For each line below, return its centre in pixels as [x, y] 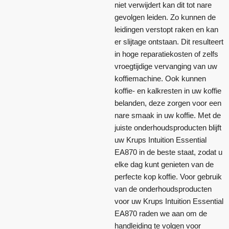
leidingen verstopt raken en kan [166, 29]
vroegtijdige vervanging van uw [166, 66]
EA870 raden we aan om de [161, 213]
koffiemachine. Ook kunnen [160, 78]
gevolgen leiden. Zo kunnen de [165, 17]
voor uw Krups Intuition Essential [169, 201]
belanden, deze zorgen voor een [168, 103]
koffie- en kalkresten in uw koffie [168, 90]
